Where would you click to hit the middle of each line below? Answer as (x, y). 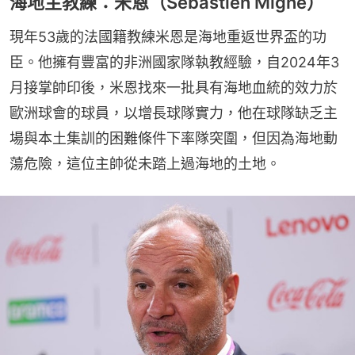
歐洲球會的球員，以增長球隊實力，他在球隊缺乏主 (174, 113)
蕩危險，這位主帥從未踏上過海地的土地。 (145, 163)
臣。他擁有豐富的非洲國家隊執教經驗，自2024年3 (174, 62)
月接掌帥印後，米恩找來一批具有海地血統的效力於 (174, 87)
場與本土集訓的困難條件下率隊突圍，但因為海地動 (174, 138)
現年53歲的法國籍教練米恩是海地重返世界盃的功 (168, 36)
